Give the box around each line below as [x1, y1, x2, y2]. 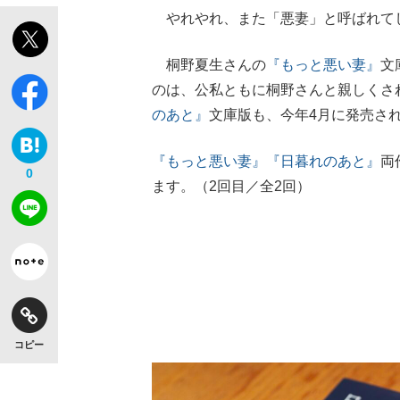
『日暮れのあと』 [266, 154, 380, 169]
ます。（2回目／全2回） [152, 179, 311, 194]
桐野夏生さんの [152, 57, 266, 72]
